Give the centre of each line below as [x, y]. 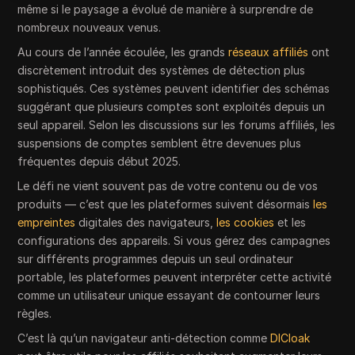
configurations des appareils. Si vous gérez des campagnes [174, 240]
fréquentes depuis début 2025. [99, 161]
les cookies [246, 222]
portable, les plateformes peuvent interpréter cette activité [175, 277]
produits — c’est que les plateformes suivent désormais [166, 204]
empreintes [47, 222]
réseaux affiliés [269, 52]
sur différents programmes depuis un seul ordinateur [156, 259]
